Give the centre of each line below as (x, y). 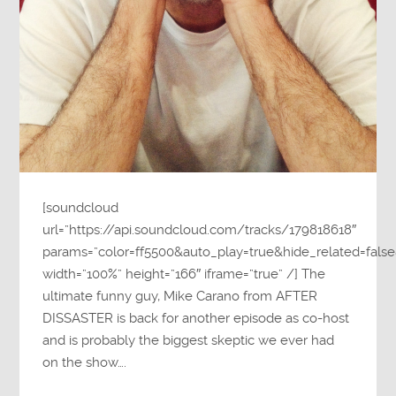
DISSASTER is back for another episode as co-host (196, 319)
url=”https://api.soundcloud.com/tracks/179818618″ (200, 230)
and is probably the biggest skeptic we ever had (189, 341)
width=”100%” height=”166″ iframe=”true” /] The (184, 274)
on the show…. (85, 363)
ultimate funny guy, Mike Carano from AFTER (180, 297)
